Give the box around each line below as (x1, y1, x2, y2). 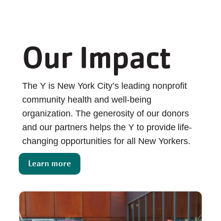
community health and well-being (22, 95, 151, 105)
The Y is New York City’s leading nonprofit (22, 81, 187, 91)
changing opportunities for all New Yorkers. (22, 136, 190, 147)
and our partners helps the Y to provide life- (22, 122, 192, 133)
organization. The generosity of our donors (22, 109, 189, 119)
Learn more (28, 158, 71, 170)
